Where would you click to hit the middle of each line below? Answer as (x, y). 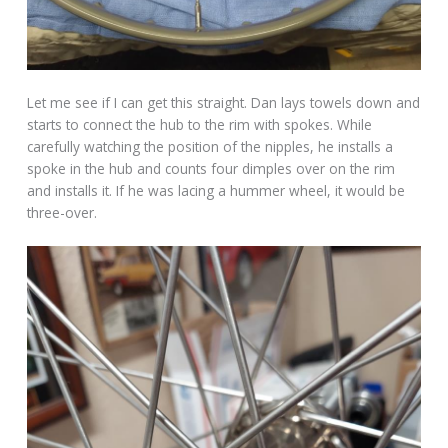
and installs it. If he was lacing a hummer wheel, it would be (216, 191)
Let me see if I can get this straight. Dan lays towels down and (224, 103)
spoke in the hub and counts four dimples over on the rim (211, 169)
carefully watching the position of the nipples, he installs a (210, 147)
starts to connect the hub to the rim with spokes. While (200, 125)
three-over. (62, 213)
